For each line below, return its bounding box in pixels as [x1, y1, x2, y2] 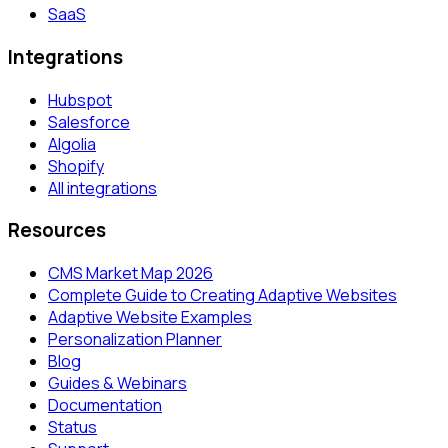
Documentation [48, 394, 162, 417]
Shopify [48, 154, 104, 177]
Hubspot [48, 88, 112, 111]
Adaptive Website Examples [48, 306, 252, 329]
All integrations [48, 176, 157, 199]
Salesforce [48, 110, 130, 133]
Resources [8, 217, 106, 244]
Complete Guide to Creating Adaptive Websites [48, 284, 397, 307]
